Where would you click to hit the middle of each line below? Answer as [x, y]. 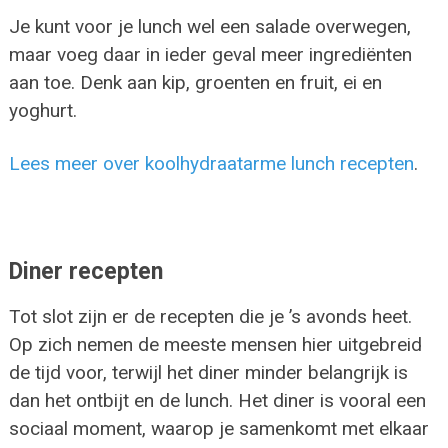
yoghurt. [42, 110]
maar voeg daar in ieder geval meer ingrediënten [210, 54]
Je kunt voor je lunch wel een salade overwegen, [209, 26]
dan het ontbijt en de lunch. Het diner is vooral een [217, 400]
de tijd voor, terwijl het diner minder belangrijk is [208, 372]
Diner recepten [85, 271]
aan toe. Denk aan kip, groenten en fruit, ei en [195, 82]
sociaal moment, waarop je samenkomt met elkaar [218, 428]
